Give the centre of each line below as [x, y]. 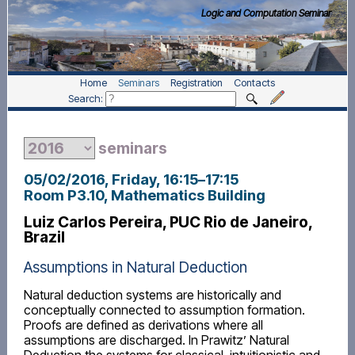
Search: [86, 98]
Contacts [254, 82]
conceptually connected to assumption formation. [164, 310]
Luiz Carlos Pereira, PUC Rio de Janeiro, [168, 222]
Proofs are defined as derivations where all [143, 325]
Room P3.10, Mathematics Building [144, 195]
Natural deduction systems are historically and [152, 295]
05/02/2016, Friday [90, 179]
